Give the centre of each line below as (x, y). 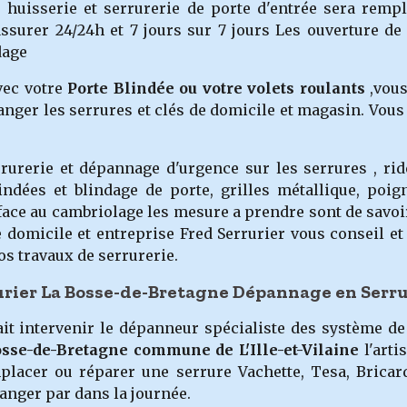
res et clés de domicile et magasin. (239, 110)
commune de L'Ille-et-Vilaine (243, 350)
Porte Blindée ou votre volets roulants (216, 88)
